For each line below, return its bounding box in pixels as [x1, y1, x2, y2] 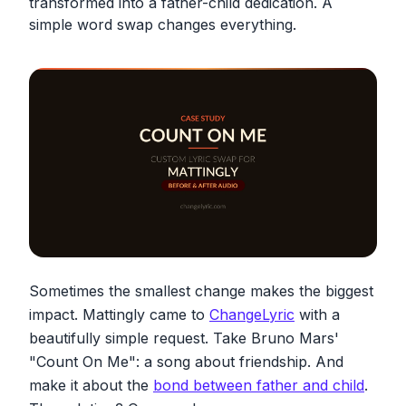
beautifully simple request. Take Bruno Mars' [29, 329, 339, 348]
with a [295, 305, 340, 324]
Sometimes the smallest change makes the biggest [29, 282, 373, 301]
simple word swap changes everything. [29, 15, 296, 34]
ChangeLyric [209, 305, 295, 324]
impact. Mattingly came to [29, 305, 209, 324]
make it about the [29, 376, 153, 395]
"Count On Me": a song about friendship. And [29, 353, 343, 372]
